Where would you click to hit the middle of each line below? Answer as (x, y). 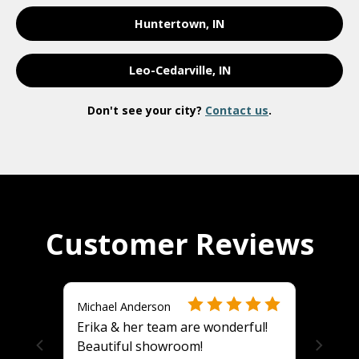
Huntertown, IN (179, 23)
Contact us (237, 111)
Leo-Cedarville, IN (179, 71)
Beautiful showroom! (140, 347)
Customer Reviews (179, 244)
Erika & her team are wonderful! (172, 327)
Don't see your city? (146, 111)
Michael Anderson (124, 307)
